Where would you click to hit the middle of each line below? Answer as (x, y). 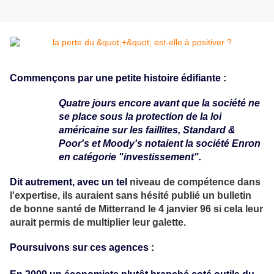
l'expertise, (36, 196)
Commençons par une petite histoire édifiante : (118, 78)
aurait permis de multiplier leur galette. (98, 223)
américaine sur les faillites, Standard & (147, 130)
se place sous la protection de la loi (140, 117)
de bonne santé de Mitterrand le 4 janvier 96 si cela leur (136, 209)
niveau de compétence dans (195, 182)
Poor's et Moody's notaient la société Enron (160, 144)
